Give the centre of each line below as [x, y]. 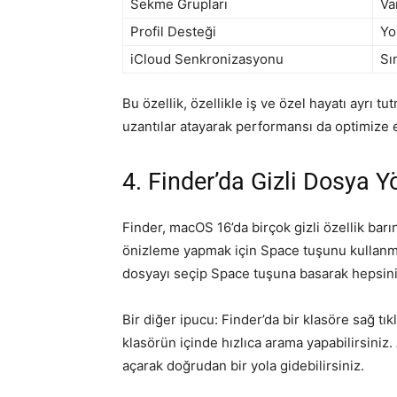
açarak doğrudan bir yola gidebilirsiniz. [243, 365]
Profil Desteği [173, 31]
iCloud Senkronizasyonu [207, 58]
